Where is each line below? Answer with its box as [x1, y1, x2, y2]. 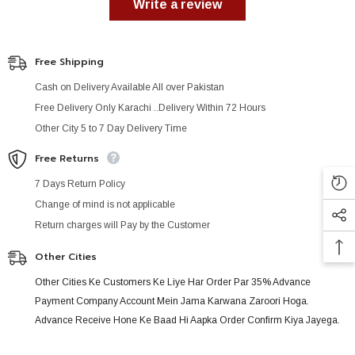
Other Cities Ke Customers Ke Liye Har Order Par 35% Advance [35, 277, 311, 288]
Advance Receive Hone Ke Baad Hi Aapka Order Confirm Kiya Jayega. [35, 315, 340, 326]
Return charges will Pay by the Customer [35, 219, 210, 231]
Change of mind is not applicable [35, 199, 175, 211]
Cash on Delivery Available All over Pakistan [35, 82, 224, 94]
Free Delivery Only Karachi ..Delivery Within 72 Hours [35, 102, 265, 114]
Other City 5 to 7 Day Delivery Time [35, 123, 187, 135]
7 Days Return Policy [35, 178, 125, 190]
